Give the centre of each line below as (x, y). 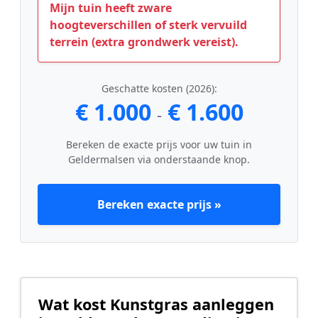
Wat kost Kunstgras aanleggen (156, 304)
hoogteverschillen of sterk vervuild (148, 24)
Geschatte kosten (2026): (159, 88)
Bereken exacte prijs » (159, 204)
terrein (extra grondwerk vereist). (144, 42)
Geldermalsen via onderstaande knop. (159, 159)
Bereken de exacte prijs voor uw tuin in (159, 144)
